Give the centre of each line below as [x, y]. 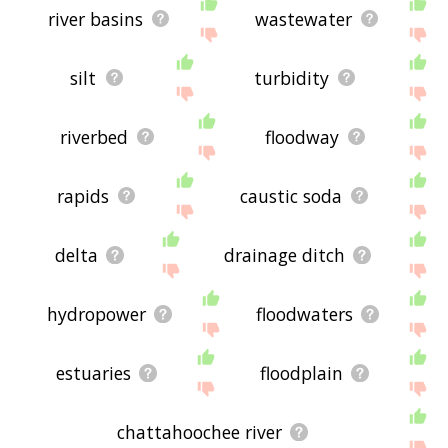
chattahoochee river [200, 431]
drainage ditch [284, 254]
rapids [83, 195]
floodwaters [304, 313]
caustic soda [291, 195]
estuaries [94, 372]
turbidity [291, 77]
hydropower [96, 313]
